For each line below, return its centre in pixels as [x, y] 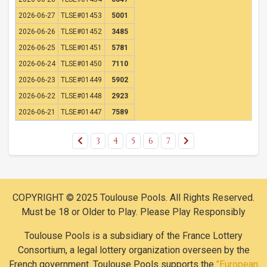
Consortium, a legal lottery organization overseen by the [133, 250]
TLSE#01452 [81, 32]
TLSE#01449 [81, 80]
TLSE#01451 [81, 48]
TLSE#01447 [81, 112]
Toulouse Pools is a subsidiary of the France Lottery [133, 236]
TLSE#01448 [81, 96]
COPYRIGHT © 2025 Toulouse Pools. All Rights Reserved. [133, 198]
